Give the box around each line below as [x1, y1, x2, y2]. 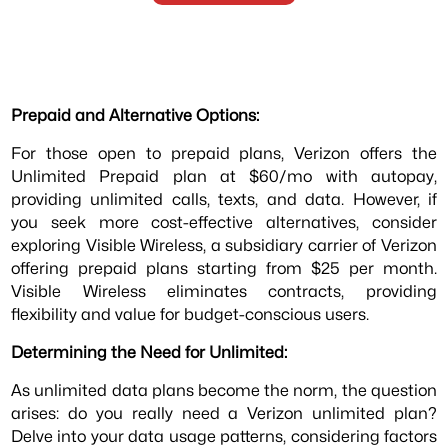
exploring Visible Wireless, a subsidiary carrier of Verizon [11, 234, 437, 255]
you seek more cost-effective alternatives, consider [11, 211, 437, 232]
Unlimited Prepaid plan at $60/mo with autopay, [11, 165, 437, 186]
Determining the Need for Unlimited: [11, 342, 288, 363]
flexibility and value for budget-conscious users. [11, 303, 370, 324]
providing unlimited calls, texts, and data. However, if [11, 188, 437, 209]
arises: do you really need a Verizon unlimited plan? [11, 403, 437, 424]
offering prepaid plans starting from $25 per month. [11, 257, 437, 278]
